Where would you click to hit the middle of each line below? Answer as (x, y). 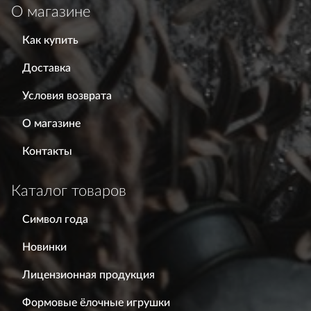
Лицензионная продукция (89, 275)
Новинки (44, 247)
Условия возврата (67, 96)
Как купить (50, 41)
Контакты (47, 152)
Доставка (47, 68)
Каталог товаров (69, 191)
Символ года (55, 220)
